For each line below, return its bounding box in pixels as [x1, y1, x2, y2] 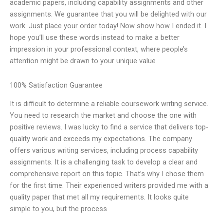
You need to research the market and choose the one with [10, 111, 197, 120]
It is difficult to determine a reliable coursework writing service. [10, 99, 208, 109]
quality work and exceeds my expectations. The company [10, 134, 192, 144]
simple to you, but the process [10, 204, 107, 214]
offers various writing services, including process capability [10, 146, 198, 155]
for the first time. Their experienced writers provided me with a [10, 181, 208, 190]
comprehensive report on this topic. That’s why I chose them [10, 169, 204, 179]
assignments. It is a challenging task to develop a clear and [10, 158, 198, 167]
